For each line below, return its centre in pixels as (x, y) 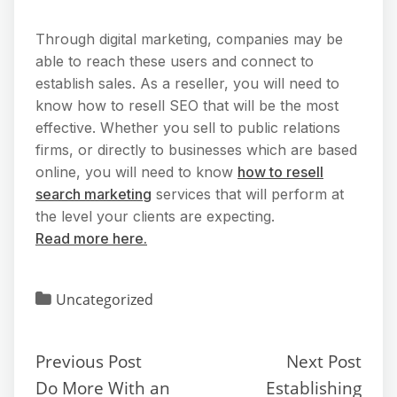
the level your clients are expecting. (155, 216)
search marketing (93, 194)
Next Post (324, 361)
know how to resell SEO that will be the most (187, 105)
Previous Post (89, 361)
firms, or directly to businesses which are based (196, 149)
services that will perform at (248, 194)
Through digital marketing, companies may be (189, 39)
